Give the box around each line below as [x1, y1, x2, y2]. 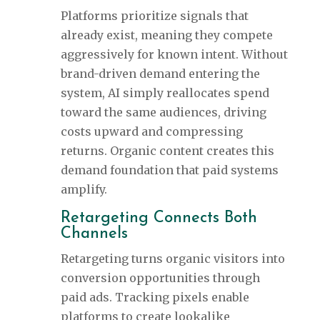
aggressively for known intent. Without [60, 47, 288, 62]
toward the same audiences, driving [60, 105, 266, 120]
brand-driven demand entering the [60, 66, 260, 81]
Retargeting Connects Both [60, 210, 257, 227]
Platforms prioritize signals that [60, 9, 249, 24]
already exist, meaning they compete [60, 28, 273, 43]
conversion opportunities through [60, 271, 260, 286]
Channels [60, 226, 128, 243]
